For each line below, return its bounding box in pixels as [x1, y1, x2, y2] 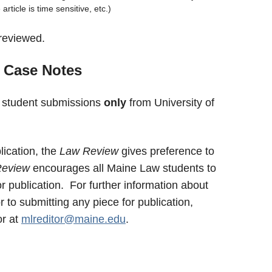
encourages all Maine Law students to [32, 162, 216, 174]
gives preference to [121, 145, 214, 157]
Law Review [59, 145, 121, 157]
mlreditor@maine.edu [21, 213, 126, 225]
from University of [126, 97, 214, 109]
